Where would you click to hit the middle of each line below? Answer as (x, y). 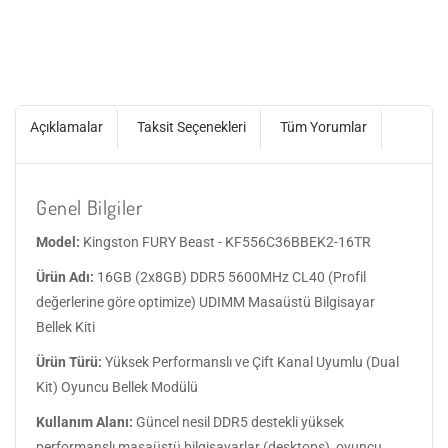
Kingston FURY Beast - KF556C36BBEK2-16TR (225, 241)
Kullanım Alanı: (84, 421)
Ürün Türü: (69, 361)
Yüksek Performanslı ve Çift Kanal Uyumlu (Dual (250, 361)
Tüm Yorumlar (323, 126)
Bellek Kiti (65, 326)
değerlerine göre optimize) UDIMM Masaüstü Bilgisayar (205, 301)
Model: (58, 241)
